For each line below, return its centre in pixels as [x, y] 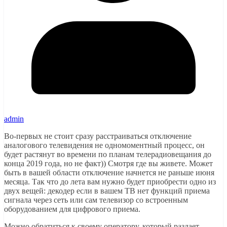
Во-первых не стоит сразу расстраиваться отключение [98, 136]
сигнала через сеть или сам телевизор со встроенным [96, 200]
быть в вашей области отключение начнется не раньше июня [109, 172]
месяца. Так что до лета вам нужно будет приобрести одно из [110, 181]
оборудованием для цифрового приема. [72, 209]
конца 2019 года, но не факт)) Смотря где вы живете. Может [108, 163]
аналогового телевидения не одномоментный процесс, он [104, 145]
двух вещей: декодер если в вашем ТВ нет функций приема [107, 191]
